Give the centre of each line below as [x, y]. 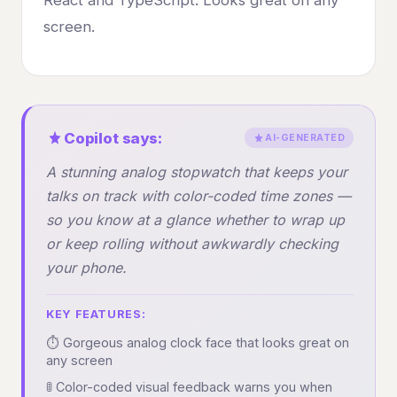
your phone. [86, 267]
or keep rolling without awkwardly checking [192, 243]
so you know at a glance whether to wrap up [195, 219]
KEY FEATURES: [96, 314]
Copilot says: [113, 138]
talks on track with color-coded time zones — [198, 195]
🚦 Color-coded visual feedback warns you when [189, 386]
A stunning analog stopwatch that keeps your [197, 171]
